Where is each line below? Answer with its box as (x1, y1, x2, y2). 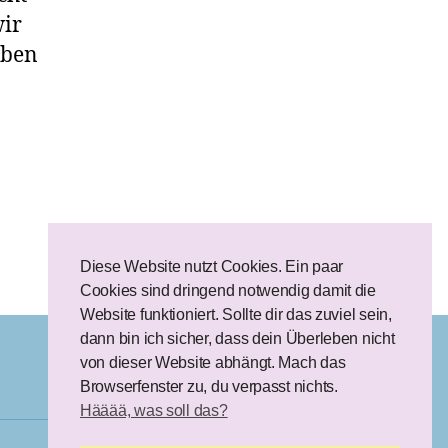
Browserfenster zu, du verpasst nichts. (80, 378, 338, 396)
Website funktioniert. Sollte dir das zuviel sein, (80, 306, 392, 324)
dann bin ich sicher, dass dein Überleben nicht (80, 330, 395, 348)
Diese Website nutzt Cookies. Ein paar (80, 258, 344, 276)
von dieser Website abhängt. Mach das (80, 354, 346, 372)
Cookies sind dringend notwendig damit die (80, 282, 376, 300)
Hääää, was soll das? (80, 402, 228, 420)
